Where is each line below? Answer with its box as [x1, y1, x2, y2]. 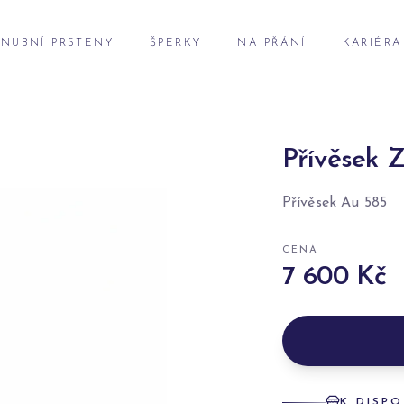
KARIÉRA [342, 38, 402, 49]
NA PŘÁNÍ [237, 38, 307, 49]
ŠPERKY [149, 38, 202, 49]
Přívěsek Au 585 [281, 196, 388, 210]
